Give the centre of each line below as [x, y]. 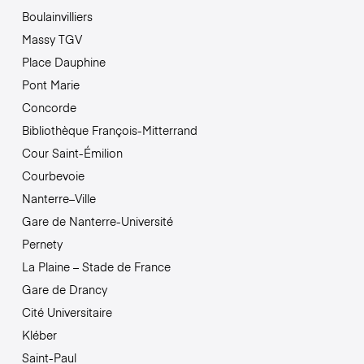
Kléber [39, 335]
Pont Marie [50, 85]
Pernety [42, 244]
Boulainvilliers [57, 17]
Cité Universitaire [67, 312]
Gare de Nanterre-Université [97, 221]
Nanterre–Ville [58, 199]
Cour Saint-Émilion [72, 153]
